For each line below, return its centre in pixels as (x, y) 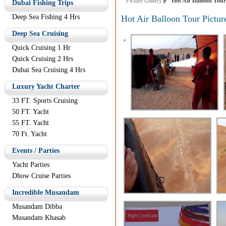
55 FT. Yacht (31, 123)
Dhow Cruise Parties (41, 176)
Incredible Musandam (46, 192)
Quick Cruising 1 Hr (41, 48)
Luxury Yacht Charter (46, 87)
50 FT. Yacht (31, 112)
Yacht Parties (31, 165)
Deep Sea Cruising (40, 34)
